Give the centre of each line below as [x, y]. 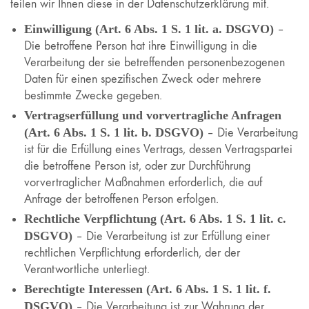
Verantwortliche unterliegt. [87, 269]
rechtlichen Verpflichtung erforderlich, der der [132, 252]
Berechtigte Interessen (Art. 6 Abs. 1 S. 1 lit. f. [148, 289]
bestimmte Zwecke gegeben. [93, 95]
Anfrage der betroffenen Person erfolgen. [121, 199]
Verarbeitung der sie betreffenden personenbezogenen [154, 62]
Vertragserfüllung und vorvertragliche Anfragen [153, 115]
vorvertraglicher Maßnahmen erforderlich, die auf [143, 182]
